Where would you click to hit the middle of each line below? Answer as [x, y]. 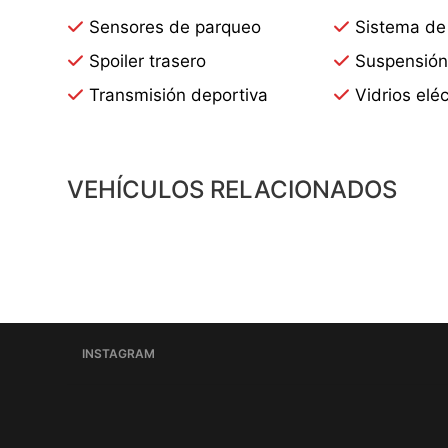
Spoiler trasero [147, 60]
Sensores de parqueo [175, 26]
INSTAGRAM [118, 353]
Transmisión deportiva [178, 94]
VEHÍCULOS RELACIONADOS [232, 189]
